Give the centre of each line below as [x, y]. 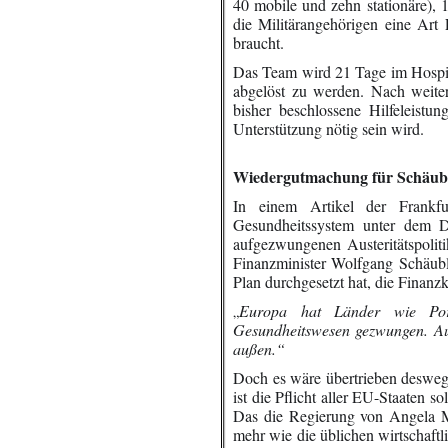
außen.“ [259, 348]
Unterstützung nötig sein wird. [328, 128]
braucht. [258, 42]
